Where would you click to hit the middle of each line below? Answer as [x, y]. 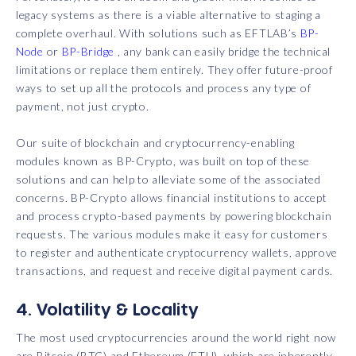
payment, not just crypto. [83, 106]
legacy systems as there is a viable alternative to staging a [169, 15]
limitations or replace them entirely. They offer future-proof [174, 70]
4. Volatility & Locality [107, 310]
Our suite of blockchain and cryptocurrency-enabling [155, 143]
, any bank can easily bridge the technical [222, 52]
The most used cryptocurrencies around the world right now [176, 338]
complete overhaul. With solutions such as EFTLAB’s [158, 33]
